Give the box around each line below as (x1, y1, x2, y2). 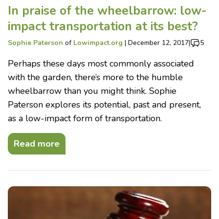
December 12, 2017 (128, 38, 189, 47)
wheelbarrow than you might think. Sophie (8, 85, 176, 97)
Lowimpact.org (73, 38, 123, 47)
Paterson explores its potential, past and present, (8, 98, 201, 110)
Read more (14, 137, 60, 150)
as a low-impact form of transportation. (8, 112, 162, 124)
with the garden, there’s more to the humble (8, 71, 183, 83)
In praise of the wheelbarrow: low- (8, 2, 207, 19)
